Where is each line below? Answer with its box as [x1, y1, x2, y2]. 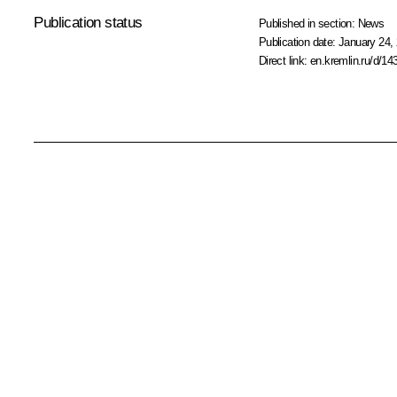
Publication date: [258, 35, 339, 49]
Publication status [34, 13, 143, 31]
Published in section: [258, 16, 358, 30]
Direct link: [258, 53, 311, 67]
